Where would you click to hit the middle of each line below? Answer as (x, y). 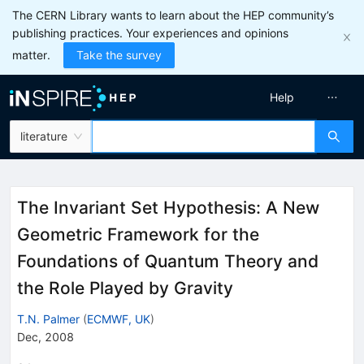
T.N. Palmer (48, 318)
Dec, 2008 (45, 336)
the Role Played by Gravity (125, 288)
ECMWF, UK (119, 318)
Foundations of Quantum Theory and (168, 261)
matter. (31, 55)
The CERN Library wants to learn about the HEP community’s (173, 15)
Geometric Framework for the (138, 234)
